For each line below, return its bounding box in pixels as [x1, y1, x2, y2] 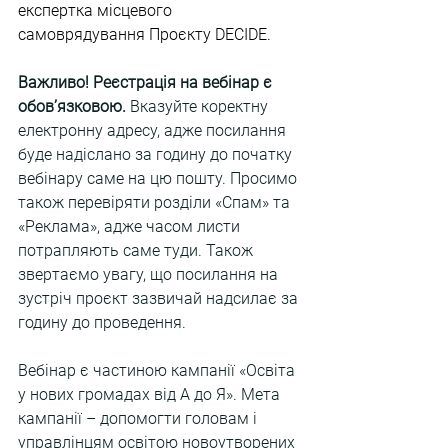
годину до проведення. [18, 313, 186, 332]
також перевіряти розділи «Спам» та [18, 193, 294, 212]
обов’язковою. [18, 97, 126, 116]
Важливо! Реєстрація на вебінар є [18, 73, 276, 92]
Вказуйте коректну [126, 97, 272, 116]
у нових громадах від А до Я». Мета [18, 385, 284, 404]
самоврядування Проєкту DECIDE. [18, 25, 271, 44]
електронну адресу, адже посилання [18, 121, 290, 140]
